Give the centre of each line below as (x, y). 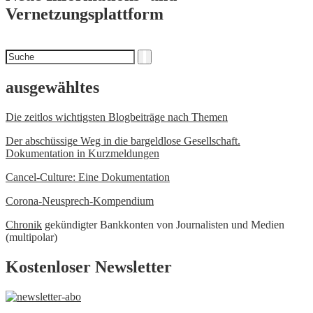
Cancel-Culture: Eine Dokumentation (88, 177)
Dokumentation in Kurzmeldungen (82, 154)
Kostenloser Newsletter (89, 267)
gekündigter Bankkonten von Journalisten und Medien (163, 225)
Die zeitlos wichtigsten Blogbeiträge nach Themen (117, 117)
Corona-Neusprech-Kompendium (80, 201)
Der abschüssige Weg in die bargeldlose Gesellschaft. (123, 141)
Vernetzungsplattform (85, 14)
